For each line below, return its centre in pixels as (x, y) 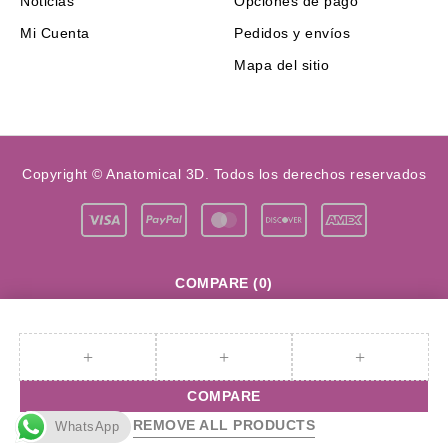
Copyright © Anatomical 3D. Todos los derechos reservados (224, 174)
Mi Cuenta (55, 33)
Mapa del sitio (281, 65)
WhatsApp (87, 426)
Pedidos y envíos (292, 33)
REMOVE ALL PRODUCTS (224, 425)
